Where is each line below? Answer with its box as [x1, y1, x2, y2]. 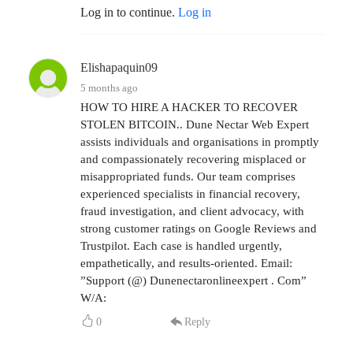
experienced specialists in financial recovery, [80, 187, 300, 200]
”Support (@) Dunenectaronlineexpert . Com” [80, 273, 307, 287]
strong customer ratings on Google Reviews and [80, 221, 317, 235]
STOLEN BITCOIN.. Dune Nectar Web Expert [80, 117, 309, 131]
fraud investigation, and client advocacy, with [80, 204, 304, 217]
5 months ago [80, 81, 138, 94]
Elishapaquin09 [80, 60, 158, 74]
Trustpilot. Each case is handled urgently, [80, 239, 282, 252]
